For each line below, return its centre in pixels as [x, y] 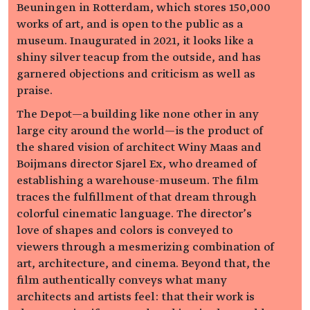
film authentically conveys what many [122, 281]
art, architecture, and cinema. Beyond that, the [144, 264]
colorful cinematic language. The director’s [134, 214]
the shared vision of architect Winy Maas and [139, 148]
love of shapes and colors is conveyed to [125, 231]
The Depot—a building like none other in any [138, 115]
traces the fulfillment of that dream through [137, 198]
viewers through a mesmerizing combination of [145, 247]
